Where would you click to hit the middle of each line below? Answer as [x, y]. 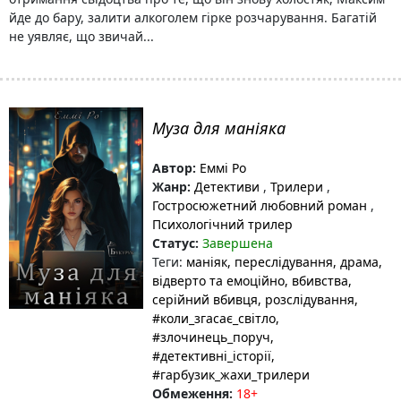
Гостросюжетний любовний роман [261, 205]
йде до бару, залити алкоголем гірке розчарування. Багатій [193, 17]
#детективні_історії [212, 356]
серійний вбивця [205, 299]
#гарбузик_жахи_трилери [231, 375]
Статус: [175, 243]
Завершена [238, 243]
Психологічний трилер [222, 224]
